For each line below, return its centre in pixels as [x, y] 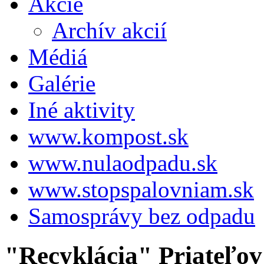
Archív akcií [109, 30]
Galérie [62, 83]
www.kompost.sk [108, 136]
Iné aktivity [82, 110]
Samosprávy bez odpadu [142, 216]
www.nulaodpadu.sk [123, 163]
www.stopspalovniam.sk [141, 189]
